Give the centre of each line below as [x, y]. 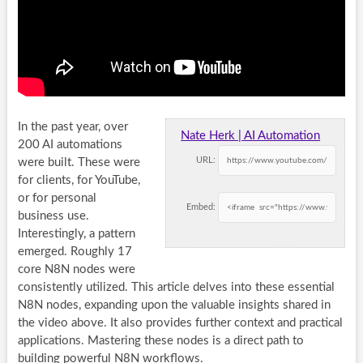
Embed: [201, 207]
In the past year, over [73, 126]
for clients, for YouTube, [79, 180]
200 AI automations [70, 144]
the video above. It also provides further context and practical [180, 322]
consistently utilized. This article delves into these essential [176, 287]
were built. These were [79, 162]
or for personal [57, 198]
